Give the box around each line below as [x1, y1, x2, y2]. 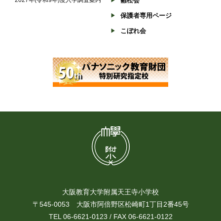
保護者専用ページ [120, 11, 172, 19]
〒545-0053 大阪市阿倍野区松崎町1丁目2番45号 [32, 200, 189, 209]
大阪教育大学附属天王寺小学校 [62, 188, 159, 196]
